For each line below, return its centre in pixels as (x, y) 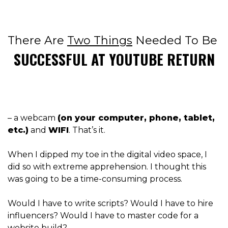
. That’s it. (88, 130)
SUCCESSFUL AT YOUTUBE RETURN (114, 59)
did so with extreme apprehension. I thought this (107, 166)
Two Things (100, 40)
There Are (37, 40)
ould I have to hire (176, 203)
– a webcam (33, 118)
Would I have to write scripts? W (73, 203)
